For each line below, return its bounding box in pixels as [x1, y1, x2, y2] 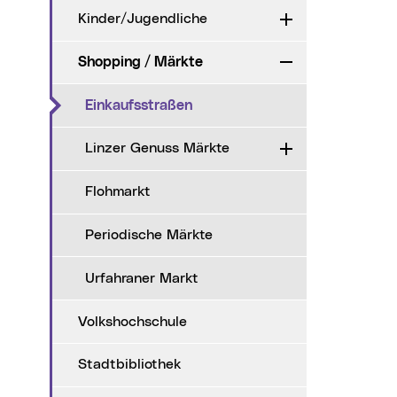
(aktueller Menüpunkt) [191, 97, 339, 112]
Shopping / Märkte [87, 54, 203, 69]
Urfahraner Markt [95, 270, 198, 285]
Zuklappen [285, 56, 354, 71]
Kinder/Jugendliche [87, 12, 207, 27]
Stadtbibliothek [87, 357, 181, 372]
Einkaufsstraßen [93, 97, 192, 113]
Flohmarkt [93, 184, 151, 199]
